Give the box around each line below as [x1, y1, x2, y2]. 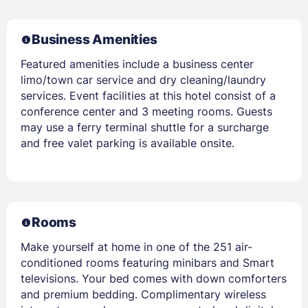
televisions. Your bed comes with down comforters [21, 271, 287, 285]
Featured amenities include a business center [21, 56, 254, 71]
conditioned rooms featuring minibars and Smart [21, 255, 274, 269]
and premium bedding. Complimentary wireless [21, 287, 266, 301]
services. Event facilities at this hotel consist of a [21, 88, 276, 102]
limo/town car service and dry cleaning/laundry [21, 72, 266, 87]
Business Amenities [32, 31, 157, 47]
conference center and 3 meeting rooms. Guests [21, 104, 272, 118]
